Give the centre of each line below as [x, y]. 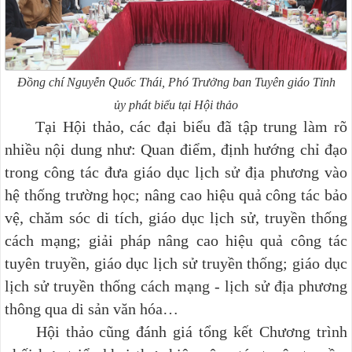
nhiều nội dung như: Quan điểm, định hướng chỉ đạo [176, 149]
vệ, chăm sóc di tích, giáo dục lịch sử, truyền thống [176, 217]
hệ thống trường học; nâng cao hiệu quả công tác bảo [176, 194]
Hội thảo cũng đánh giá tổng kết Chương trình [176, 331]
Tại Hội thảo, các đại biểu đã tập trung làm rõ [176, 126]
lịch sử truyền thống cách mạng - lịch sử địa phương [176, 286]
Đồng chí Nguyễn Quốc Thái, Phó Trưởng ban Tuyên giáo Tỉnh [176, 82]
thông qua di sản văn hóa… [92, 308]
